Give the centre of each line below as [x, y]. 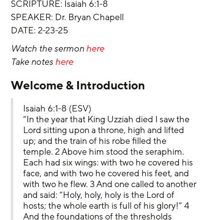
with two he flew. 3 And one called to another [111, 184]
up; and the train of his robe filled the [96, 141]
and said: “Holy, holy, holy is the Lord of [100, 195]
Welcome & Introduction [78, 85]
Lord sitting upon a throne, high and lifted [105, 130]
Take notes [33, 62]
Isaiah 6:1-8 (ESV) [57, 108]
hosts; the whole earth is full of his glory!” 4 [108, 206]
